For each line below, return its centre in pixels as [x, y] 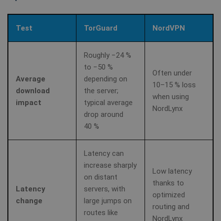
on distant [101, 177]
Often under [172, 73]
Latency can [104, 153]
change [29, 201]
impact [29, 102]
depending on [106, 79]
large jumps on [108, 201]
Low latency [172, 171]
